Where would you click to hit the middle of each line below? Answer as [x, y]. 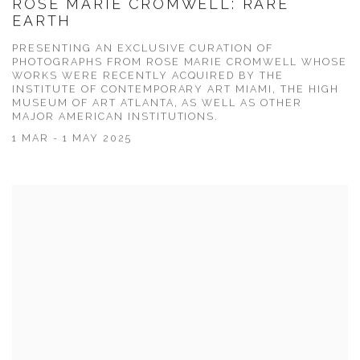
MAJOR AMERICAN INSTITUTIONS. [116, 117]
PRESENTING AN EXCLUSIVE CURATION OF [143, 49]
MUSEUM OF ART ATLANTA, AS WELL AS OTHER [157, 104]
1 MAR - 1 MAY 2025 [72, 139]
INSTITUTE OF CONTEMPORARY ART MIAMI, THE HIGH [176, 90]
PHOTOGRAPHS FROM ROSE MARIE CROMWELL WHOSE [180, 63]
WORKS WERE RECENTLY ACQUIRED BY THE [148, 76]
